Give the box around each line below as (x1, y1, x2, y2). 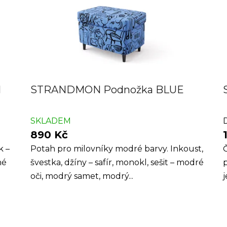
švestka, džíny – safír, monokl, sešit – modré (30, 158, 204, 168)
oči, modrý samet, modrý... (30, 171, 134, 181)
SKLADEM (30, 116, 71, 126)
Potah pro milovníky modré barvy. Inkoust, (30, 144, 204, 154)
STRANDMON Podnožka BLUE (30, 84, 184, 96)
